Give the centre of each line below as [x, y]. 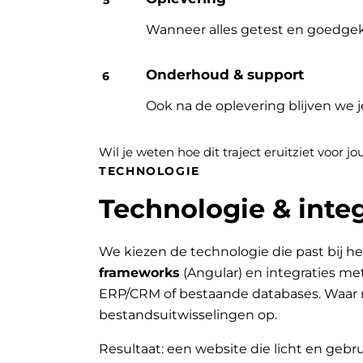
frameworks [139, 273]
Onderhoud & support [225, 75]
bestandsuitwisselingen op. [188, 315]
